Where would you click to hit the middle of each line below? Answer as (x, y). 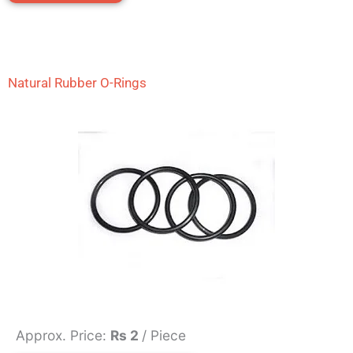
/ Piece (164, 336)
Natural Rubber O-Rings (77, 83)
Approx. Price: (63, 336)
